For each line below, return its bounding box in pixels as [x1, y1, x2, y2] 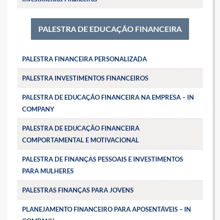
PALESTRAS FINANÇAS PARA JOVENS [22, 186, 134, 194]
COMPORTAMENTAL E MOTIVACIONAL [22, 136, 139, 144]
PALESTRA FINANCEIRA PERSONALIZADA [22, 55, 147, 63]
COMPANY [22, 105, 55, 113]
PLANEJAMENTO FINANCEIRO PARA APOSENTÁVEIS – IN [22, 205, 191, 213]
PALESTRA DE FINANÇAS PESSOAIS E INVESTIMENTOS [22, 155, 183, 163]
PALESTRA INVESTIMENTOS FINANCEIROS [22, 74, 148, 82]
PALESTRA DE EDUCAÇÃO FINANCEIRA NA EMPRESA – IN [22, 93, 194, 101]
